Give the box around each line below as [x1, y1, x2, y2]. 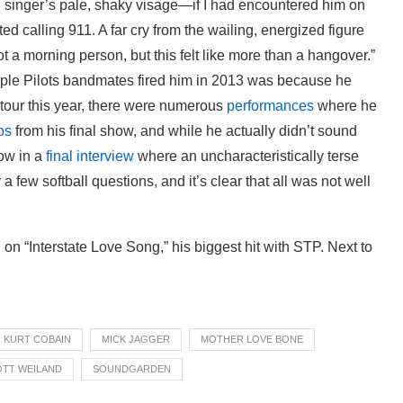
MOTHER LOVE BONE [201, 333, 303, 345]
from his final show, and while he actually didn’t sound [12, 122, 357, 139]
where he [318, 97, 377, 113]
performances [227, 97, 318, 113]
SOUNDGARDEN [93, 363, 171, 374]
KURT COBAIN [4, 333, 71, 345]
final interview [46, 148, 134, 164]
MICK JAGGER [102, 333, 170, 345]
